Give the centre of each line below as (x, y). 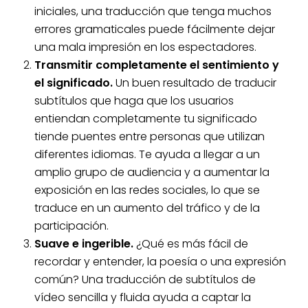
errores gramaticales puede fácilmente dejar (155, 30)
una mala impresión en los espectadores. (145, 47)
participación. (71, 226)
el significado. (74, 83)
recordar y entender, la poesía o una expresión (160, 262)
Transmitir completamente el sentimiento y (157, 65)
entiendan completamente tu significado (146, 119)
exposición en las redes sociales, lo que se (147, 190)
